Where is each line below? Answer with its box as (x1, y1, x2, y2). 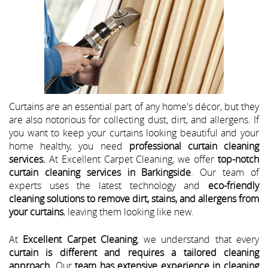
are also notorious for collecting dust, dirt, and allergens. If (9, 112, 259, 126)
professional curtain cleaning (129, 139, 260, 153)
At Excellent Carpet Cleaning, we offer (45, 152, 218, 166)
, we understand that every (136, 232, 260, 246)
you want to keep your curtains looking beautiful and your (9, 126, 259, 139)
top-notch (218, 152, 259, 166)
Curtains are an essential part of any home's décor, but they (9, 99, 259, 113)
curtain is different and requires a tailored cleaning (9, 245, 259, 259)
